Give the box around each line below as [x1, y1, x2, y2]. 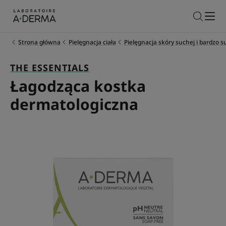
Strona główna [18, 38, 61, 46]
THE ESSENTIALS [10, 62, 89, 74]
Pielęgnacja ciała [69, 38, 116, 46]
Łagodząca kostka [10, 76, 146, 96]
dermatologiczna [10, 94, 138, 115]
